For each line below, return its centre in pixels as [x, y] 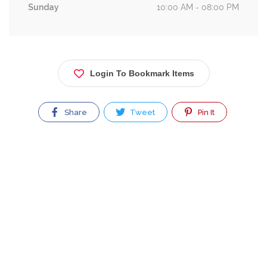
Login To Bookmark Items [142, 73]
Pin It [205, 112]
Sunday [44, 7]
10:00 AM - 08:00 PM [198, 7]
